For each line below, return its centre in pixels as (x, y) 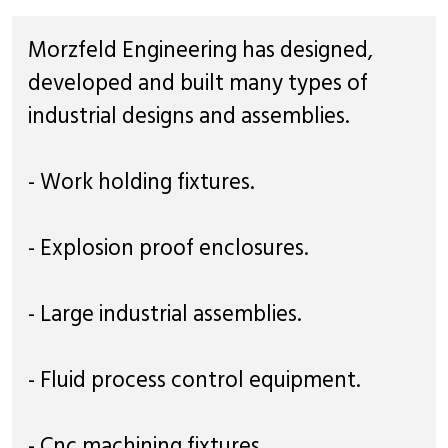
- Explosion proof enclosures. (168, 246)
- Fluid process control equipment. (194, 378)
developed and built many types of (198, 81)
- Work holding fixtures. (141, 180)
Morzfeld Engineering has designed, (200, 48)
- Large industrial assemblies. (164, 312)
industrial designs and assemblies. (188, 114)
